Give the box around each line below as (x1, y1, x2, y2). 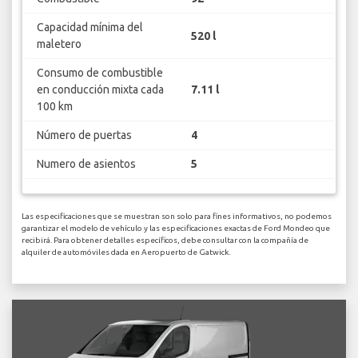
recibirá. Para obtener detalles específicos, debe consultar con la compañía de (22, 235, 308, 245)
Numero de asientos (36, 157, 136, 171)
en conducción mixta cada (36, 83, 164, 97)
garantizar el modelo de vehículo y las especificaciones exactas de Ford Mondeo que (22, 223, 330, 233)
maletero (36, 38, 82, 51)
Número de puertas (36, 129, 132, 142)
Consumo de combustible (36, 66, 163, 80)
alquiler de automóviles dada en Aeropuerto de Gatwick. (22, 247, 230, 257)
